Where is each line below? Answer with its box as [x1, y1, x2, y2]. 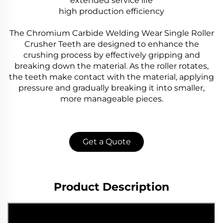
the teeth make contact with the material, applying [9, 72, 214, 82]
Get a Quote [82, 136, 131, 146]
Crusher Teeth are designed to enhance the [24, 39, 199, 49]
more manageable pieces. [60, 94, 163, 104]
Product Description [54, 180, 169, 194]
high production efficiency [59, 6, 164, 16]
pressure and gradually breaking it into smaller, [18, 83, 205, 93]
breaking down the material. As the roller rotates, [14, 61, 209, 71]
